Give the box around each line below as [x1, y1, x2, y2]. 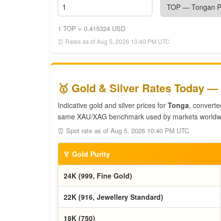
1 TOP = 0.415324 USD [58, 24, 125, 33]
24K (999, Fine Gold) [64, 171, 132, 181]
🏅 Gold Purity [63, 149, 110, 159]
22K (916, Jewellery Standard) [64, 192, 163, 202]
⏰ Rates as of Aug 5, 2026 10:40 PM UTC [58, 37, 170, 45]
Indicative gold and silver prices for [58, 100, 168, 110]
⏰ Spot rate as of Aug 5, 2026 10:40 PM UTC [58, 126, 189, 135]
